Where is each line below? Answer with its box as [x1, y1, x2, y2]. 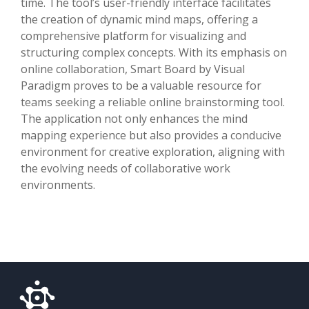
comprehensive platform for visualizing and [21, 28, 246, 43]
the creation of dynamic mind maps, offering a [21, 11, 258, 27]
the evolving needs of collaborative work [21, 160, 230, 176]
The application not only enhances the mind [21, 110, 248, 126]
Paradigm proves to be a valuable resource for [21, 77, 261, 93]
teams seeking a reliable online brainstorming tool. [21, 94, 285, 110]
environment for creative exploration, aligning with [21, 143, 285, 159]
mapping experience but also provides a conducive [21, 127, 281, 143]
